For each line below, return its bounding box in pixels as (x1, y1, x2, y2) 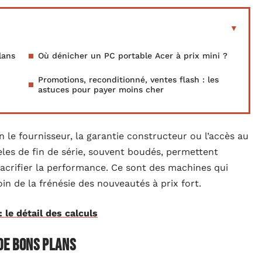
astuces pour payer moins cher (38, 85, 164, 94)
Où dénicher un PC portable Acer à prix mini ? (38, 51, 227, 60)
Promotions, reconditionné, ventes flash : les (38, 75, 219, 84)
